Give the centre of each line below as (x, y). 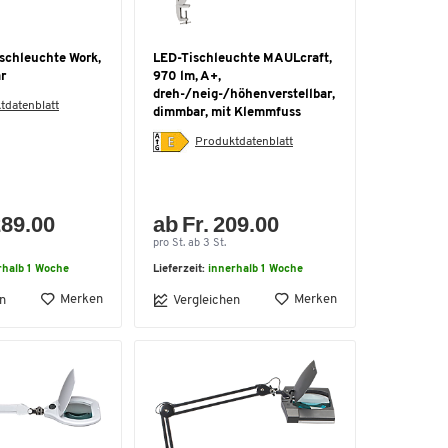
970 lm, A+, (187, 76)
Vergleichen (206, 300)
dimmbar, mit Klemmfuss (227, 112)
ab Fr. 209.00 (216, 224)
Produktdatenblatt (244, 141)
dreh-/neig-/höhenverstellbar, (244, 94)
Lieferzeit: (180, 269)
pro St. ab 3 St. (189, 243)
